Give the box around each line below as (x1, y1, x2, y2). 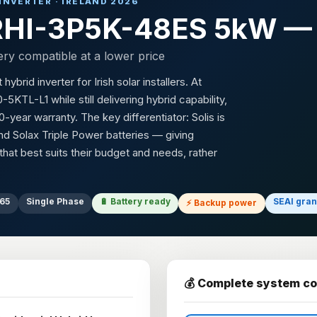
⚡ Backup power (186, 197, 258, 208)
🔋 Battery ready (100, 196, 171, 207)
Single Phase (25, 196, 84, 207)
